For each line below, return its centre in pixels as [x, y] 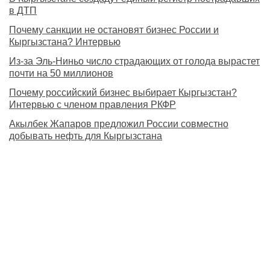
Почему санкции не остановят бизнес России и [114, 30]
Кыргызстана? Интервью [65, 42]
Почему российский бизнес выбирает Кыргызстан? [123, 93]
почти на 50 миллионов [61, 74]
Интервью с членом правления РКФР [93, 105]
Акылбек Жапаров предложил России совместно [119, 124]
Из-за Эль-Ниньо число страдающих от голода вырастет [134, 61]
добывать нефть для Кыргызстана [86, 136]
